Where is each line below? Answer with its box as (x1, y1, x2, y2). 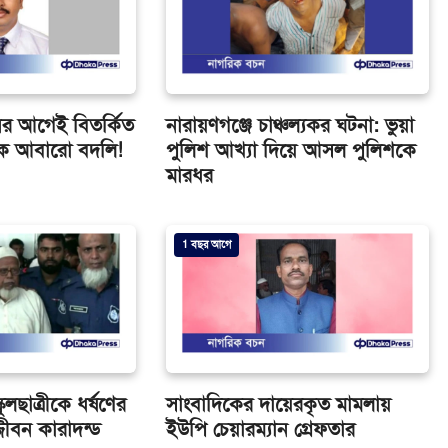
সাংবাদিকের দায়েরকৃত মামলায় (165, 392, 391, 418)
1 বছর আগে (181, 238, 231, 252)
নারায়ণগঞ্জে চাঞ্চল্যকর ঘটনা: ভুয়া (165, 113, 414, 139)
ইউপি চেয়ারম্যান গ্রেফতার (165, 417, 355, 443)
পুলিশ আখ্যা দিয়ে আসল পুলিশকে (165, 138, 416, 164)
